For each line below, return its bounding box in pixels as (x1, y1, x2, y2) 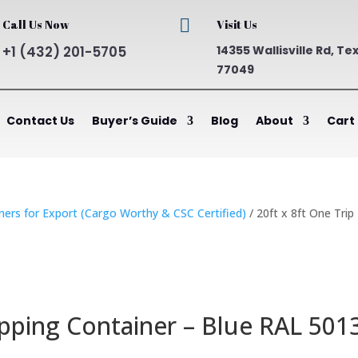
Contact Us (6, 113, 74, 129)
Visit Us (217, 17, 258, 32)
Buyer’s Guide (91, 113, 177, 129)
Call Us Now (2, 17, 70, 32)
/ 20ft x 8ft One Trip (246, 205, 355, 221)
